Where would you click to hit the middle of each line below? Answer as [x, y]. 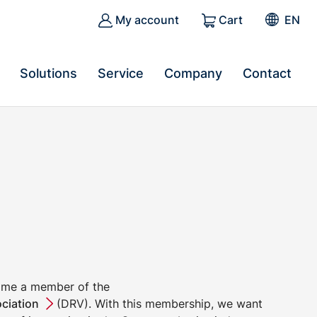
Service [121, 73]
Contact [267, 73]
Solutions [48, 73]
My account [145, 19]
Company [193, 73]
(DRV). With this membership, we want [157, 304]
